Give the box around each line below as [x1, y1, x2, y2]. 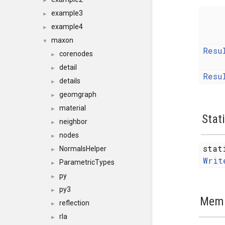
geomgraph [59, 90, 96, 98]
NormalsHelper [59, 145, 106, 153]
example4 [51, 23, 83, 31]
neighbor [59, 118, 87, 126]
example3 [51, 9, 83, 17]
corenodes [59, 50, 93, 58]
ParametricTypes [59, 158, 115, 166]
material [59, 104, 86, 112]
